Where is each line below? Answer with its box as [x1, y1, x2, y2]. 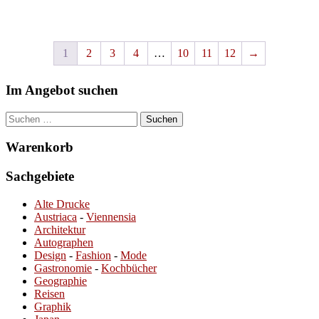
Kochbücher [101, 261, 157, 274]
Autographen [34, 236, 93, 249]
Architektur [34, 223, 85, 236]
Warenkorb [6, 140, 73, 155]
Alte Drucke [34, 197, 90, 210]
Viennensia [86, 210, 136, 223]
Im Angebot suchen [6, 82, 118, 98]
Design [34, 249, 66, 261]
